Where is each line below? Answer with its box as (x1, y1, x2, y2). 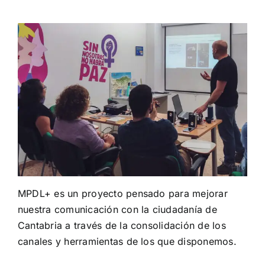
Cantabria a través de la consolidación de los (18, 219, 226, 232)
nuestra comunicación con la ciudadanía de (18, 203, 217, 216)
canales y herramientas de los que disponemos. (18, 235, 237, 248)
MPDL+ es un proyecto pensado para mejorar (18, 188, 228, 200)
